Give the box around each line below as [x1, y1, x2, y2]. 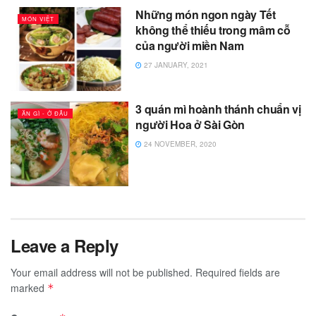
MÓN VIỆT [22, 14, 54, 23]
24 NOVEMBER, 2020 [142, 139, 217, 150]
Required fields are [195, 265, 280, 279]
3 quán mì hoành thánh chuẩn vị [135, 101, 301, 118]
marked [11, 280, 47, 295]
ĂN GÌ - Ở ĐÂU [22, 109, 68, 118]
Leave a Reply [11, 233, 119, 257]
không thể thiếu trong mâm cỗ [135, 21, 291, 38]
